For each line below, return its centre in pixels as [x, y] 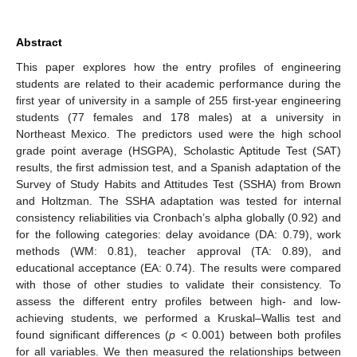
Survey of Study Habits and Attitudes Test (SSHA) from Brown [178, 184]
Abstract [39, 42]
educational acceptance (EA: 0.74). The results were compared [178, 267]
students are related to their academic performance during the [178, 83]
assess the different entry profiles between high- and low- [178, 301]
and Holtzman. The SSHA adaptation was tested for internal [178, 200]
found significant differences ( [93, 334]
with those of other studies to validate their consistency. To [178, 284]
